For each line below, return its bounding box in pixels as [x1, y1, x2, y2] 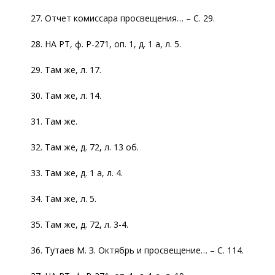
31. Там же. [31, 115, 77, 127]
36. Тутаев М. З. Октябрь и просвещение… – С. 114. [31, 244, 244, 256]
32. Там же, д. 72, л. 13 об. [31, 141, 139, 153]
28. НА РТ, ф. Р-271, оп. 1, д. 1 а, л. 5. [31, 37, 181, 50]
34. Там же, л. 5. [31, 192, 96, 204]
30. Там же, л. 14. [31, 89, 101, 101]
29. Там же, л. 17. [31, 63, 101, 76]
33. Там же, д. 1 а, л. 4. [31, 166, 123, 179]
